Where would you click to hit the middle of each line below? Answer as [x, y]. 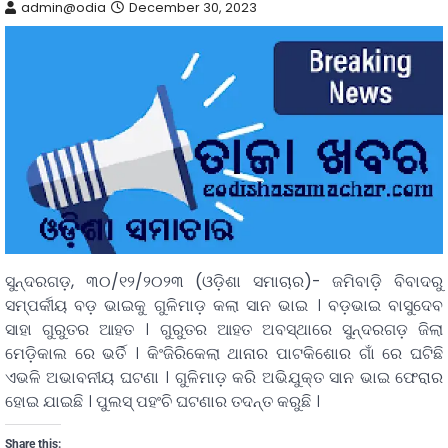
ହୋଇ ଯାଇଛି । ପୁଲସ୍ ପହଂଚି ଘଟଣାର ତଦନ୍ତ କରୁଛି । [162, 402]
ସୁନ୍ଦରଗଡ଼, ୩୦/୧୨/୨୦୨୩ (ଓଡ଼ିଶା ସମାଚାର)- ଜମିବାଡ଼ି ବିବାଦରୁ [224, 282]
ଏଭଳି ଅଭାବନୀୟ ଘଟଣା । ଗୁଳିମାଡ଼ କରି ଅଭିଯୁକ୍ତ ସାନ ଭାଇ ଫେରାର [224, 378]
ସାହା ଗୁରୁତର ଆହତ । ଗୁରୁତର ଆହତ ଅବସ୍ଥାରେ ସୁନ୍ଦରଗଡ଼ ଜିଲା [224, 330]
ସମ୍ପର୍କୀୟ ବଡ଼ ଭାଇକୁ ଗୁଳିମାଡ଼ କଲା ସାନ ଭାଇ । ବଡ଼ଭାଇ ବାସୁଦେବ [224, 306]
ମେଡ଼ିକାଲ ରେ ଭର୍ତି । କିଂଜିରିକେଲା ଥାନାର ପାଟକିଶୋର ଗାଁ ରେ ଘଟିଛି [224, 354]
